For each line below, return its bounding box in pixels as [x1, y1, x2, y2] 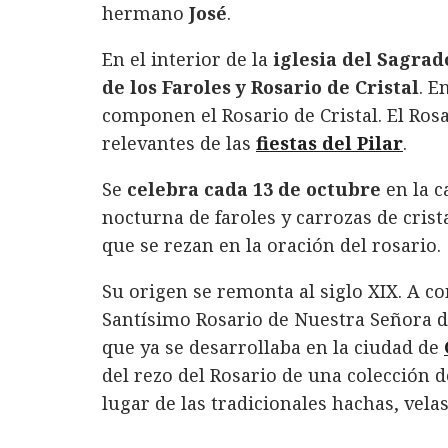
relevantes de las [102, 131, 256, 156]
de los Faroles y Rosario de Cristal [102, 75, 419, 100]
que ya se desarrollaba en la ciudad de [102, 335, 444, 360]
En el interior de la [102, 47, 268, 72]
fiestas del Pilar [256, 131, 403, 156]
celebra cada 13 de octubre [122, 177, 381, 202]
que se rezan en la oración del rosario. [102, 233, 441, 258]
